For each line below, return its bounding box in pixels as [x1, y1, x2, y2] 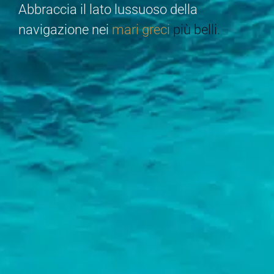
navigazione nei [18, 21, 109, 38]
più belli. [170, 21, 220, 38]
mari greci [112, 21, 170, 38]
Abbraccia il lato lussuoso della [18, 1, 198, 18]
